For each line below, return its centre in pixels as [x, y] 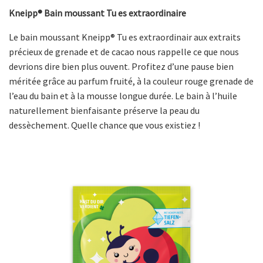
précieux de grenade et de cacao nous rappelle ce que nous [124, 52]
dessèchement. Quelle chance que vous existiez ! [104, 125]
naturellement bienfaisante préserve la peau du [104, 111]
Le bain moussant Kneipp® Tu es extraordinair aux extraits [125, 37]
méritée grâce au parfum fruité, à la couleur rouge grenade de [131, 81]
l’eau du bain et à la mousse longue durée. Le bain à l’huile [123, 96]
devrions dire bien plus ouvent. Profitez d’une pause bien [121, 67]
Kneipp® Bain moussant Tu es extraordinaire [97, 13]
